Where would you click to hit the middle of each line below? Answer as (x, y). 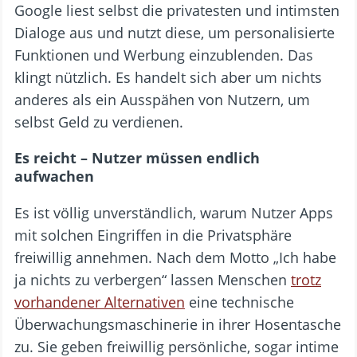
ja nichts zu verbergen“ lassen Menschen (153, 280)
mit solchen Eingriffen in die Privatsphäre (153, 235)
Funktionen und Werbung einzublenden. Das (164, 55)
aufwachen (54, 176)
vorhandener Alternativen (100, 302)
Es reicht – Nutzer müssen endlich (137, 158)
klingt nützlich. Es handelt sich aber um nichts (168, 77)
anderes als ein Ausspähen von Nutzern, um (162, 100)
